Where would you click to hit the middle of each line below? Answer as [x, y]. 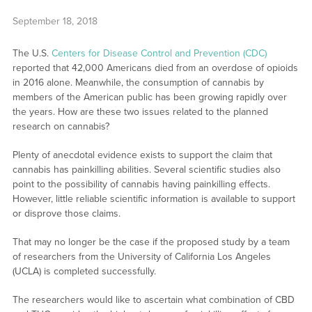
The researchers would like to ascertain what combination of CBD [153, 300]
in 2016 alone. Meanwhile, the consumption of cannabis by [138, 83]
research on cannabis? [61, 127]
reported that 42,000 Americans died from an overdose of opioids [155, 68]
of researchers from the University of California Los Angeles [141, 257]
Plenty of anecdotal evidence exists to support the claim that [142, 155]
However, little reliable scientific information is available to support [154, 199]
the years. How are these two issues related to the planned [140, 112]
